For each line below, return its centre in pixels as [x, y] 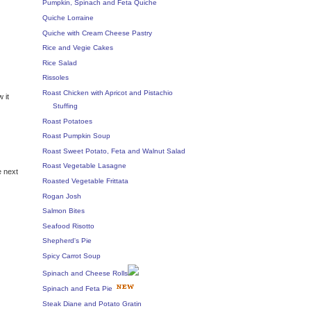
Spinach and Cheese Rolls [85, 273]
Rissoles [56, 78]
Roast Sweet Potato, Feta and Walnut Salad [114, 151]
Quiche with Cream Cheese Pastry [97, 33]
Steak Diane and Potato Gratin [92, 303]
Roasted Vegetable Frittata [85, 181]
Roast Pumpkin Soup [76, 136]
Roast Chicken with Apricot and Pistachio [108, 93]
